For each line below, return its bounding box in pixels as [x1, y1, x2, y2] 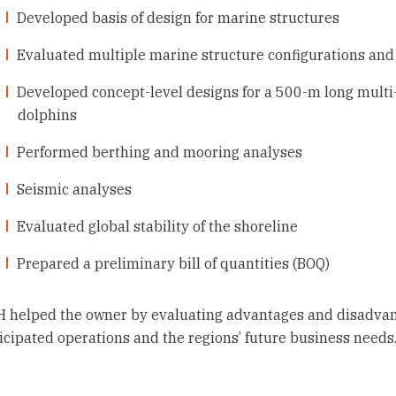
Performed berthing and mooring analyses [17, 142, 303, 161]
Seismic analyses [17, 179, 133, 198]
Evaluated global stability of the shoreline [17, 217, 299, 235]
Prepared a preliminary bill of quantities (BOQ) [17, 254, 331, 272]
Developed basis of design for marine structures [17, 8, 340, 27]
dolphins [18, 105, 77, 124]
